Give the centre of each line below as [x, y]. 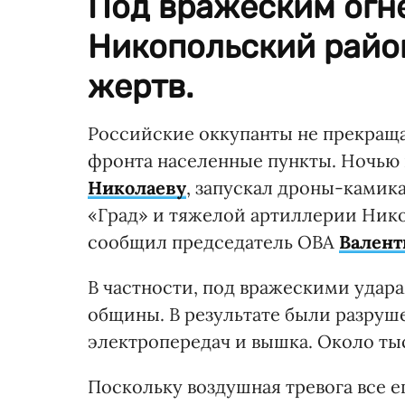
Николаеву [137, 188]
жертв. [141, 87]
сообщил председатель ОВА [213, 242]
